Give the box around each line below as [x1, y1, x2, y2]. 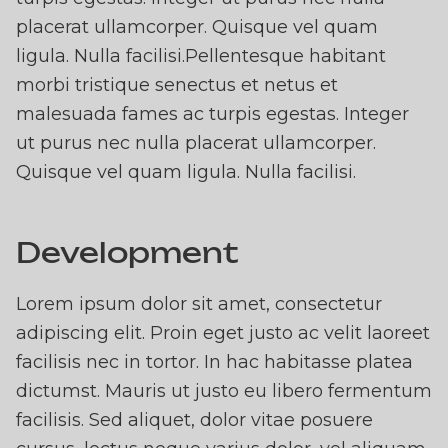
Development [16, 235, 239, 271]
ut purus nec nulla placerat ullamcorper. [16, 132, 376, 155]
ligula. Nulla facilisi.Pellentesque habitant [16, 45, 386, 68]
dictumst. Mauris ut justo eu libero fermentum [16, 380, 432, 403]
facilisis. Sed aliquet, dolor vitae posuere [16, 409, 373, 432]
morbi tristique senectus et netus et [16, 74, 338, 97]
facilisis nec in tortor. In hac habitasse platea [16, 351, 413, 374]
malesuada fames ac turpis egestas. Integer [16, 103, 409, 126]
